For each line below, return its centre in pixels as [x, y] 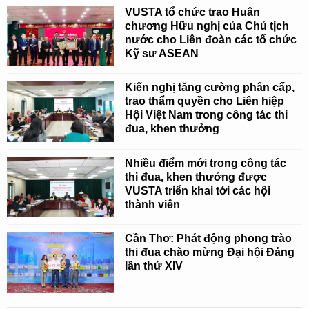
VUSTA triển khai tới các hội [198, 190]
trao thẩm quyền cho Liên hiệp [205, 101]
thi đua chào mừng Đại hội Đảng [210, 252]
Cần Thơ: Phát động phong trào [209, 239]
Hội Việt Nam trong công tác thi [207, 115]
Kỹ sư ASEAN [162, 53]
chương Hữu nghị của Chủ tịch [207, 26]
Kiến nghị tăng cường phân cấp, [210, 88]
